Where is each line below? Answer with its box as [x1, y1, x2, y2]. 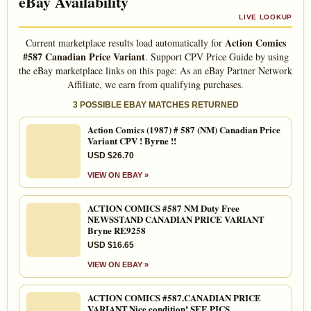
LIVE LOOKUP [239, 13, 292, 22]
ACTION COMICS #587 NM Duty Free [87, 201, 239, 215]
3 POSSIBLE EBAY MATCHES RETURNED [72, 100, 239, 110]
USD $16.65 [87, 240, 134, 251]
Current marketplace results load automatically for [25, 36, 225, 50]
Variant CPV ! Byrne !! [87, 134, 176, 148]
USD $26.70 [87, 151, 134, 161]
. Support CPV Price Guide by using [144, 50, 289, 64]
